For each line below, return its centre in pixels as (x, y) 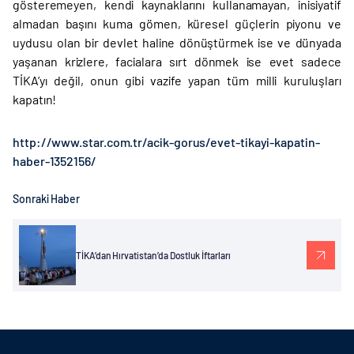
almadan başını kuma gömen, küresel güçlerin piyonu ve (177, 23)
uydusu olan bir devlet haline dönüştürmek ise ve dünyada (177, 42)
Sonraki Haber (47, 199)
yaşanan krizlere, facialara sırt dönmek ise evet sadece (177, 61)
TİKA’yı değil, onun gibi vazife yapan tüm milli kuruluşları (177, 80)
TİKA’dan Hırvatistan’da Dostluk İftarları (153, 255)
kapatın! (35, 99)
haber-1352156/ (55, 161)
